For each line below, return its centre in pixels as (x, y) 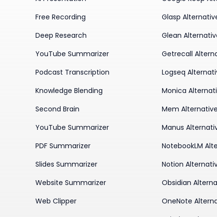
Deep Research (61, 36)
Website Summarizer (71, 183)
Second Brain (58, 109)
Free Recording (61, 17)
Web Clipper (56, 201)
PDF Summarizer (63, 146)
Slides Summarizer (67, 164)
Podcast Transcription (73, 72)
